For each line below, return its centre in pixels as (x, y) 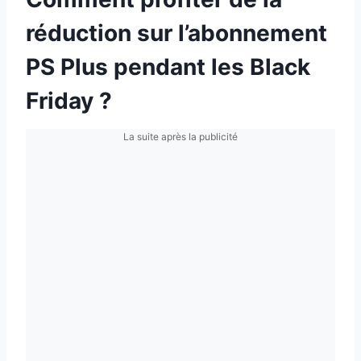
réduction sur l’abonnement (176, 33)
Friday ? (69, 101)
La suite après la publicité (180, 137)
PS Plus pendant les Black (168, 67)
